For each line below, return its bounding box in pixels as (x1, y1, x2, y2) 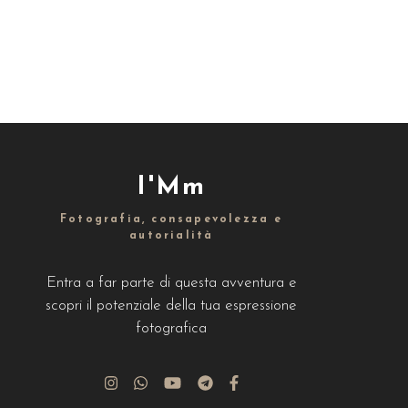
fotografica (136, 321, 208, 336)
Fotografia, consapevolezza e (59, 214, 283, 225)
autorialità (129, 230, 214, 241)
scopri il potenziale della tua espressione (46, 298, 298, 313)
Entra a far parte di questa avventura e (46, 275, 297, 291)
